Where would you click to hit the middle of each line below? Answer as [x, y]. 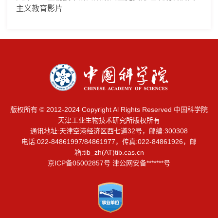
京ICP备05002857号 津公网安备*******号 [109, 163]
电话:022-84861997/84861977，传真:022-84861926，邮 [109, 141]
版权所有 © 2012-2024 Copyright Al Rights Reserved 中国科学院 [109, 109]
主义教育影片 [39, 8]
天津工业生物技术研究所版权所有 [109, 120]
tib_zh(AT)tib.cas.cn [113, 152]
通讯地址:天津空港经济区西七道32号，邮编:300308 [109, 131]
